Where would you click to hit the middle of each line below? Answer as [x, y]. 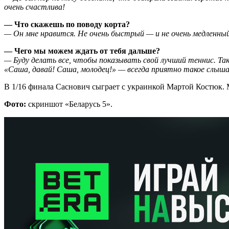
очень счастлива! [35, 7]
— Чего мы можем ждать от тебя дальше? [82, 51]
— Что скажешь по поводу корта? [67, 24]
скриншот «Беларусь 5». [69, 104]
